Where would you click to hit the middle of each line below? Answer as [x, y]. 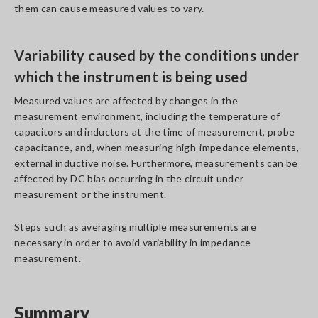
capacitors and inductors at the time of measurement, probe [155, 132]
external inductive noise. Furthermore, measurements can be [156, 163]
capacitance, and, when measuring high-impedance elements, [157, 147]
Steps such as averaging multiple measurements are [136, 227]
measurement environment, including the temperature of [147, 116]
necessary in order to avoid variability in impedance [133, 242]
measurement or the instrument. [91, 194]
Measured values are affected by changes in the [126, 100]
